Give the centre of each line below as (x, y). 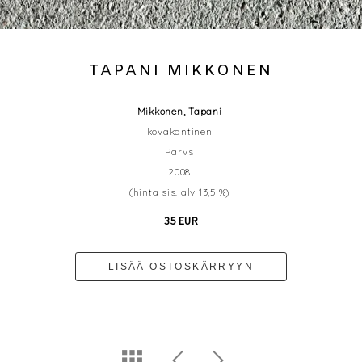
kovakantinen (179, 131)
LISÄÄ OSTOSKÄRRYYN (181, 267)
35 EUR (181, 221)
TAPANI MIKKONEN (181, 71)
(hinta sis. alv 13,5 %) (179, 192)
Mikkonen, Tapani (179, 111)
